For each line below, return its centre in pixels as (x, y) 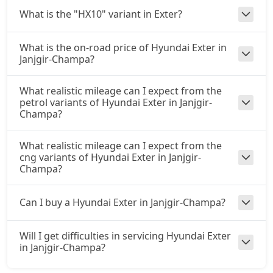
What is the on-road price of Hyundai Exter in (123, 48)
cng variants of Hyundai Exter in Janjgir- (110, 157)
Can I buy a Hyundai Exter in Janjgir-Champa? (122, 202)
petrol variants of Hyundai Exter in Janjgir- (116, 102)
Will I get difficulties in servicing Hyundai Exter (125, 236)
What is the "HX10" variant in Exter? (101, 14)
